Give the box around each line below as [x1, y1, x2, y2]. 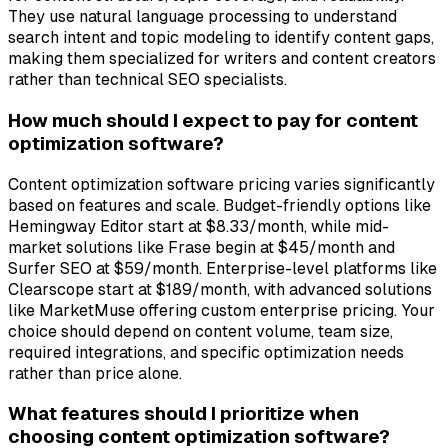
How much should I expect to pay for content [8, 110, 418, 132]
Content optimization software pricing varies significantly [8, 174, 435, 194]
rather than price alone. [8, 363, 182, 383]
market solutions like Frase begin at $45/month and [8, 237, 395, 257]
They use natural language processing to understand [8, 7, 397, 27]
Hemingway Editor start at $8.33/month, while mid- [8, 216, 389, 236]
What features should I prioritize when [8, 403, 359, 425]
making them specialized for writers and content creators [8, 49, 436, 69]
